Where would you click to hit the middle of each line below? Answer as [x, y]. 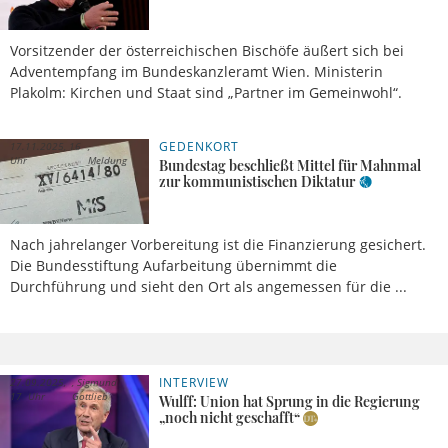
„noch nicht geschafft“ [230, 418]
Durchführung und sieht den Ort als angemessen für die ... [208, 287]
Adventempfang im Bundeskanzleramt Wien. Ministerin [196, 72]
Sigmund [96, 382]
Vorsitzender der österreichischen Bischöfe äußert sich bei [207, 51]
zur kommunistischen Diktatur [257, 182]
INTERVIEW [194, 383]
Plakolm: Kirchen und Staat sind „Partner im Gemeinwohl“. [206, 93]
